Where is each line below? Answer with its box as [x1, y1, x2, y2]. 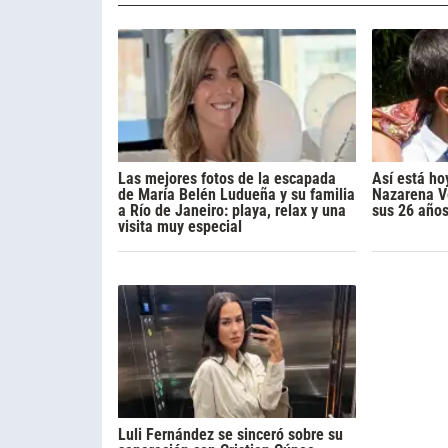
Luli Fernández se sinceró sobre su [118, 425, 343, 445]
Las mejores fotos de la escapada [118, 168, 336, 188]
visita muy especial [118, 216, 242, 236]
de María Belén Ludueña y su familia [118, 184, 355, 204]
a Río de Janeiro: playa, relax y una [118, 200, 346, 220]
